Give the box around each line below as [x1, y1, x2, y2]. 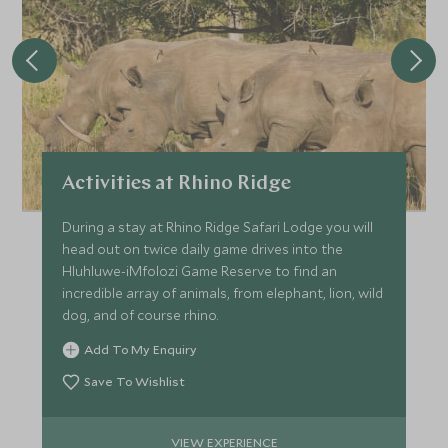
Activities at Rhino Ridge [62, 174, 292, 195]
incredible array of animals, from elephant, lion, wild [62, 284, 384, 303]
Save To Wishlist [84, 373, 186, 390]
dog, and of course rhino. [62, 306, 219, 325]
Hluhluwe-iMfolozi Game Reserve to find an [62, 262, 338, 281]
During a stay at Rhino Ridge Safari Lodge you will [62, 218, 374, 237]
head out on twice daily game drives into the [62, 240, 344, 259]
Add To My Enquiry [84, 341, 198, 358]
